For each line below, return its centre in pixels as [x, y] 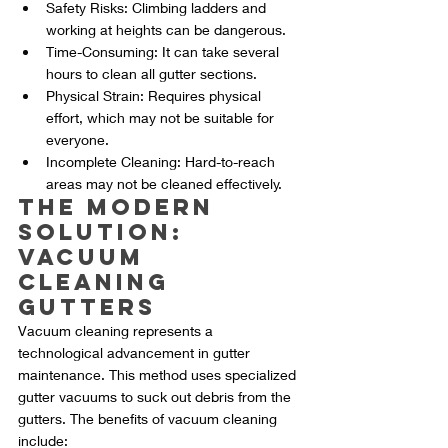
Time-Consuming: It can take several [164, 52]
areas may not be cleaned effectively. [164, 184]
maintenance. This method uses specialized [159, 375]
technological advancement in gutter [136, 353]
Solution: [106, 232]
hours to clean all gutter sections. [151, 74]
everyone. [77, 140]
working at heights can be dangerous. [166, 30]
